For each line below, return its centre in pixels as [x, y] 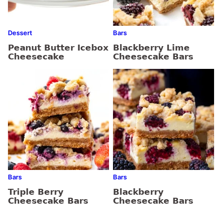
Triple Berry [36, 192]
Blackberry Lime [151, 48]
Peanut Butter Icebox [58, 48]
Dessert [20, 33]
